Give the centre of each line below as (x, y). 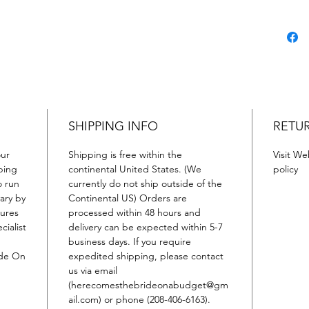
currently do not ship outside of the (145, 183)
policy (285, 169)
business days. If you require (129, 241)
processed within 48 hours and (134, 212)
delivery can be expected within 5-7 (145, 227)
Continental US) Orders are (127, 198)
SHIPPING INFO (113, 126)
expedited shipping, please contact (146, 256)
